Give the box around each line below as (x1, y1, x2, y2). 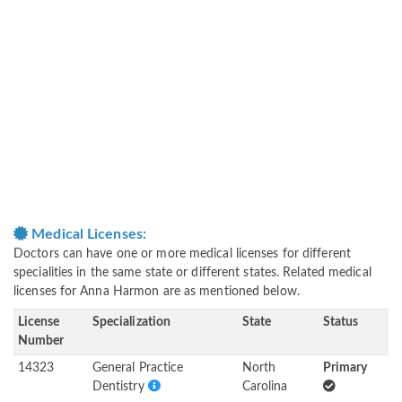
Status (322, 316, 359, 329)
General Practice (92, 362, 184, 375)
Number (17, 335, 65, 348)
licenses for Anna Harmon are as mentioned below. (13, 285, 300, 299)
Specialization (92, 316, 171, 329)
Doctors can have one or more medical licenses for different (13, 248, 351, 261)
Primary (322, 362, 368, 375)
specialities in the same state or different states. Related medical (13, 267, 371, 280)
